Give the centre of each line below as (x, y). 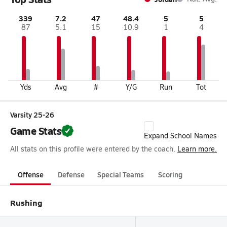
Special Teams (121, 174)
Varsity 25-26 (32, 115)
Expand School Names (180, 136)
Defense (71, 174)
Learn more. (197, 149)
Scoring (170, 174)
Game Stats (36, 131)
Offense (30, 174)
